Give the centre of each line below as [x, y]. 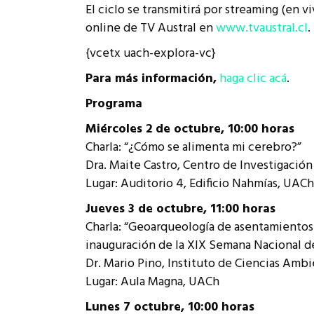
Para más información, [151, 79]
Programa [114, 104]
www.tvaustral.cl [260, 28]
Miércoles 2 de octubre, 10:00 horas [190, 129]
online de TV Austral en [149, 28]
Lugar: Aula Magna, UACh [152, 282]
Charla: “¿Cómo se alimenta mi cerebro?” [193, 148]
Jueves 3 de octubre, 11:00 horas [180, 209]
